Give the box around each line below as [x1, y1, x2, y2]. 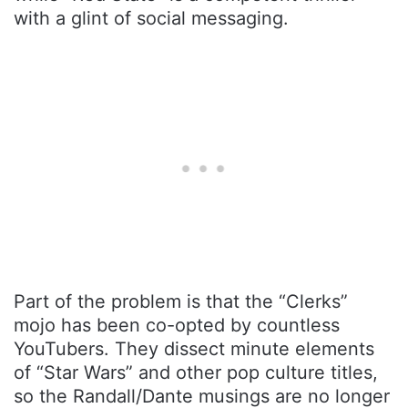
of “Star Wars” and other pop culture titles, [14, 362, 378, 384]
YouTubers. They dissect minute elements [14, 338, 374, 361]
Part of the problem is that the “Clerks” [14, 291, 348, 313]
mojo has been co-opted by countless [14, 314, 340, 337]
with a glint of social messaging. [14, 7, 289, 30]
